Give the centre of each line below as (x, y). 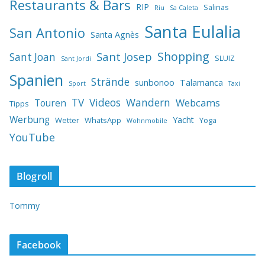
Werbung (30, 119)
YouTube (32, 137)
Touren (50, 103)
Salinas (216, 7)
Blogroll (35, 176)
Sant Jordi (76, 58)
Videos (105, 102)
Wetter (67, 120)
